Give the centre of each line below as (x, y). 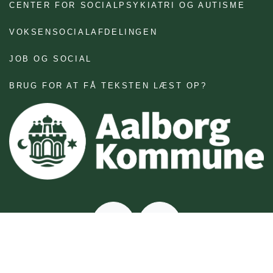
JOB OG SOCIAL (51, 59)
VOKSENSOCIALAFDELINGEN (83, 32)
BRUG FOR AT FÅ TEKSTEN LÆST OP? (108, 86)
